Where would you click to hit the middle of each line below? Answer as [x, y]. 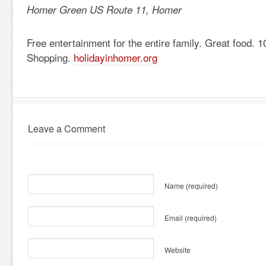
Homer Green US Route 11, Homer [104, 9]
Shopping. [50, 57]
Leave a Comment [66, 129]
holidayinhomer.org [115, 57]
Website [178, 250]
